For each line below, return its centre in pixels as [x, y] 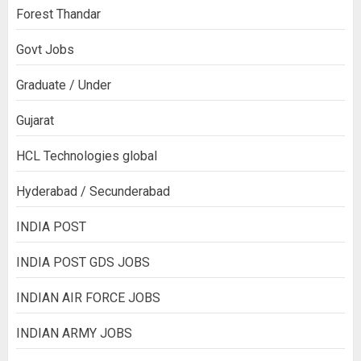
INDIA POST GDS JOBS [83, 263]
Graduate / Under [64, 85]
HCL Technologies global [87, 156]
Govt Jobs [45, 50]
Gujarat [35, 121]
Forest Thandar [58, 15]
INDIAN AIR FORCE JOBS [88, 298]
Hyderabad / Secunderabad [93, 192]
